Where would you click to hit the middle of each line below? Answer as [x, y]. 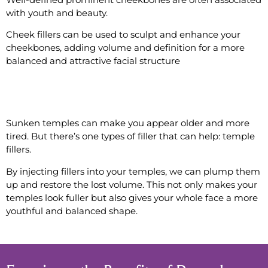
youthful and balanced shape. [72, 211]
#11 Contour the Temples [84, 97]
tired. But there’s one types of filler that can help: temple [130, 136]
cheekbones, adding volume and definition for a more [125, 47]
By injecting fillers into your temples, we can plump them [133, 171]
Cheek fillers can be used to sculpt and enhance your [123, 34]
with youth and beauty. [57, 13]
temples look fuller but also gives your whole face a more [132, 197]
